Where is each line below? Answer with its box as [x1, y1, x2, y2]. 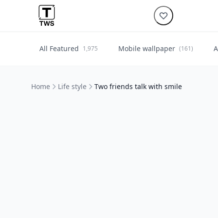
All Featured [39, 44, 79, 53]
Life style [58, 82, 87, 91]
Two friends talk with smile [94, 82, 182, 91]
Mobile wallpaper [118, 44, 175, 53]
